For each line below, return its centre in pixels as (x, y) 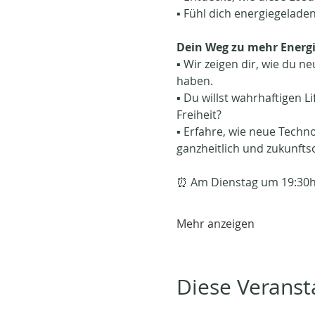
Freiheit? (199, 115)
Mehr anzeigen (215, 224)
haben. (196, 81)
